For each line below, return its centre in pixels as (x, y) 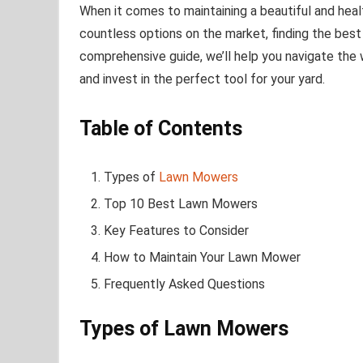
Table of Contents (161, 129)
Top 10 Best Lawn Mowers (181, 204)
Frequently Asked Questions (184, 284)
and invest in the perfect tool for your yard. (202, 79)
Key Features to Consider (176, 231)
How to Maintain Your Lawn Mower (202, 258)
